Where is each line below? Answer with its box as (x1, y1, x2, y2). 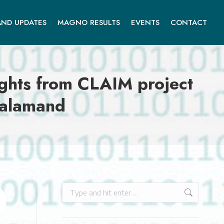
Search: (62, 183, 83, 191)
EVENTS (131, 16, 159, 28)
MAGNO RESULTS (57, 16, 120, 28)
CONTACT (170, 16, 207, 28)
